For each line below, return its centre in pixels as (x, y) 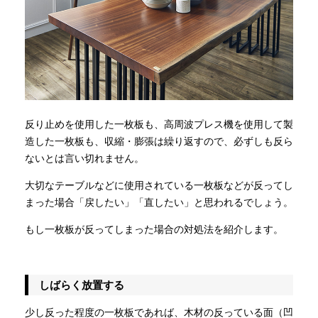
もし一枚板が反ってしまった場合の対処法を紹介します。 (154, 229)
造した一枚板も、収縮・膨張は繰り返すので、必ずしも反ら (159, 141)
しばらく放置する (82, 285)
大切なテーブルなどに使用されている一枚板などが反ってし (159, 185)
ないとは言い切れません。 (84, 158)
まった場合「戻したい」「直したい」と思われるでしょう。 (159, 202)
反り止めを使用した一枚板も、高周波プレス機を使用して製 (159, 124)
